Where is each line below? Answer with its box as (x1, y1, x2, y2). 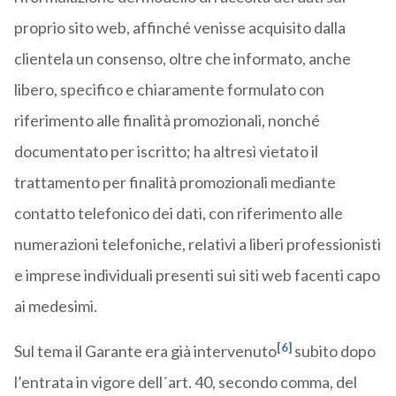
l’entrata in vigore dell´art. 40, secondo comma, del (13, 372, 357, 392)
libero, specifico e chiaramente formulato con (13, 80, 324, 100)
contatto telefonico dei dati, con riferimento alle (13, 203, 343, 224)
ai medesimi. (13, 296, 97, 316)
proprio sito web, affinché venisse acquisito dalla (13, 18, 346, 38)
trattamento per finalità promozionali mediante (13, 172, 336, 193)
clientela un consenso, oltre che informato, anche (13, 49, 351, 69)
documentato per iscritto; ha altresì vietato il (13, 141, 318, 162)
